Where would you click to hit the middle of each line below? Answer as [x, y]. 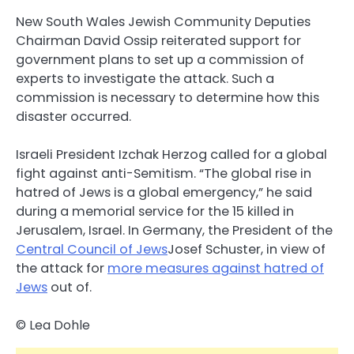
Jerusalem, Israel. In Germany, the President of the [174, 230]
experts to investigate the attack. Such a [145, 78]
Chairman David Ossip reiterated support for [158, 40]
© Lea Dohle [53, 326]
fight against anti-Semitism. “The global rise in [164, 173]
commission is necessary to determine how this [168, 97]
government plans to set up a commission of [160, 59]
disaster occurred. [73, 116]
